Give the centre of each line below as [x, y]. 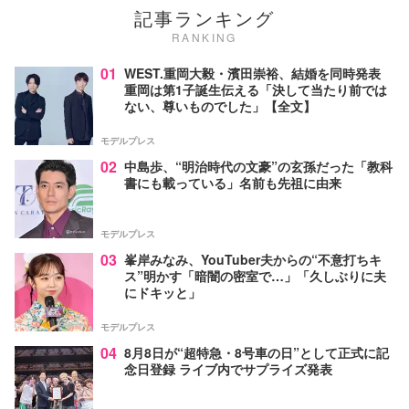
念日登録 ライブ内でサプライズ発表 [228, 368]
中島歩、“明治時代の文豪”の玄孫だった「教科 [258, 166]
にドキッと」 [163, 292]
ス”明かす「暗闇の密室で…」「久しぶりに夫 [255, 275]
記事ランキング [204, 17]
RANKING [204, 37]
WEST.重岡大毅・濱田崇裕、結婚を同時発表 [252, 73]
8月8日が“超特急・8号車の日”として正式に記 [257, 352]
